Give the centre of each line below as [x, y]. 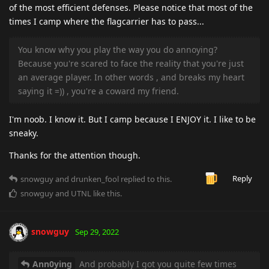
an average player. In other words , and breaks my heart [131, 77]
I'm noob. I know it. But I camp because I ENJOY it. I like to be [132, 119]
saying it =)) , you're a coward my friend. [98, 91]
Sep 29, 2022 [97, 231]
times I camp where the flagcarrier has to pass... [107, 21]
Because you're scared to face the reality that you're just [131, 63]
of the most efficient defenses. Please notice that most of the [131, 7]
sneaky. [24, 133]
